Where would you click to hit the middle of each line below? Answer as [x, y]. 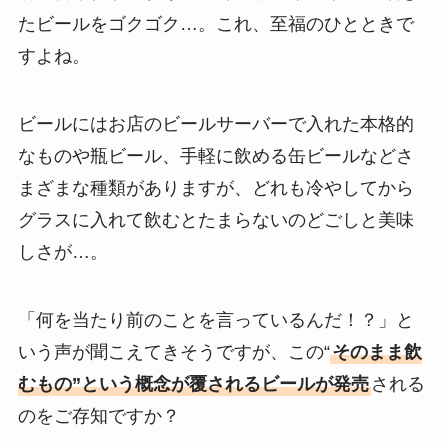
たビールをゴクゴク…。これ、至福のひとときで [215, 24]
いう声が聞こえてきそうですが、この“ [173, 351]
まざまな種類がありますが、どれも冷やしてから [215, 188]
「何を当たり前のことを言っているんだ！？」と [215, 319]
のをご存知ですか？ [98, 415]
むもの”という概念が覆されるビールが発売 [193, 383]
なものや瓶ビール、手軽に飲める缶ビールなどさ [215, 156]
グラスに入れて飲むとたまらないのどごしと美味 [215, 220]
